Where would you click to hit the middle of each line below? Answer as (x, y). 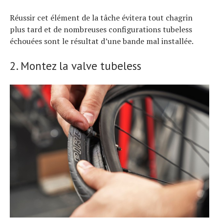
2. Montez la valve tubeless (76, 66)
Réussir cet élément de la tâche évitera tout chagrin (101, 18)
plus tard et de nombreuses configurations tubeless (101, 30)
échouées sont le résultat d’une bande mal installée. (102, 41)
